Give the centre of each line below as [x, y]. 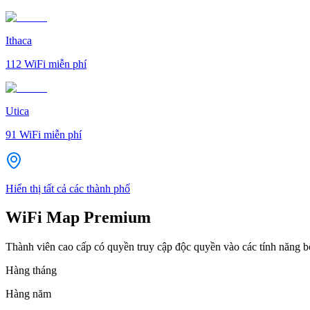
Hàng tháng [31, 271]
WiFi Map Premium [78, 218]
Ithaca [19, 40]
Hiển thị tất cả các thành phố [68, 188]
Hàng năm [28, 294]
